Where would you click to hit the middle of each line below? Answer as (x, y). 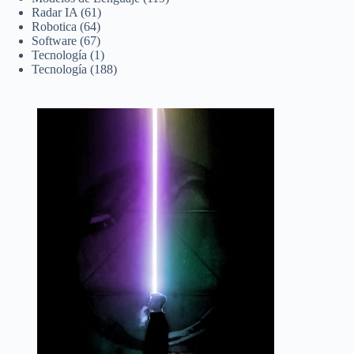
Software (54, 40)
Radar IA (55, 12)
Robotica (54, 26)
